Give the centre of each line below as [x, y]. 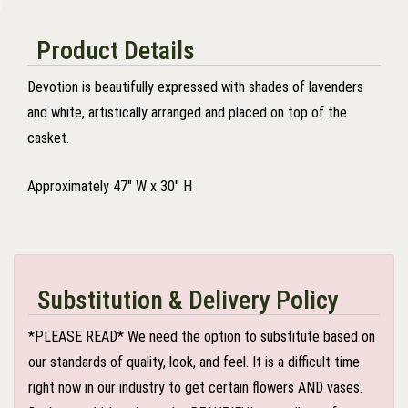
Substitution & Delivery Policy [188, 300]
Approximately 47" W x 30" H [110, 186]
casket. [48, 138]
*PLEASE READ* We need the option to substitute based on [202, 336]
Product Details [116, 50]
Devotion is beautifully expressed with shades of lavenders [195, 87]
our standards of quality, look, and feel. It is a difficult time [194, 362]
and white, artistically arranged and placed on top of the [187, 112]
